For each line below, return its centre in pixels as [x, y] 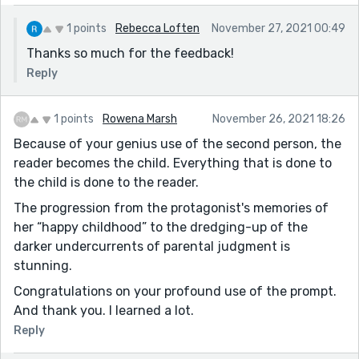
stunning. [43, 265]
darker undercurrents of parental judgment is [152, 246]
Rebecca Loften [157, 28]
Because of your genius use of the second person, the [177, 143]
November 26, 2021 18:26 [279, 119]
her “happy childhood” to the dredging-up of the [161, 227]
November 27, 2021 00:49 [278, 28]
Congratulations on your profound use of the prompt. [175, 291]
